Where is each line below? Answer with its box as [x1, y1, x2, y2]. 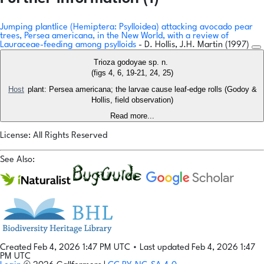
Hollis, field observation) [91, 95, 173, 105]
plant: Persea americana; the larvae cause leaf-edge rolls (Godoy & [25, 85, 257, 94]
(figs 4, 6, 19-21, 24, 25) [91, 68, 173, 78]
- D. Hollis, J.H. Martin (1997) [138, 41, 252, 50]
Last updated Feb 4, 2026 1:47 [140, 243, 255, 253]
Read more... [110, 111, 154, 121]
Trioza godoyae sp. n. [94, 58, 170, 67]
